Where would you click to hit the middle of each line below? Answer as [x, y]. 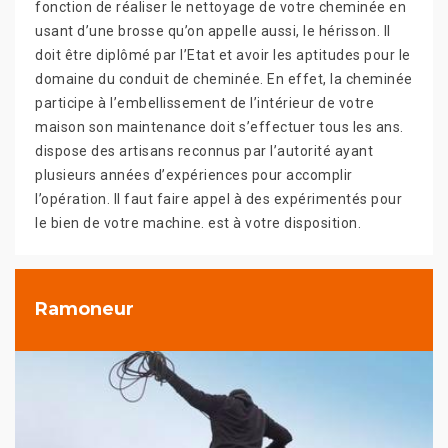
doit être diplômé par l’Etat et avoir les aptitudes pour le [223, 54]
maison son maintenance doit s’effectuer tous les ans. [219, 126]
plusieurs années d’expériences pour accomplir [194, 174]
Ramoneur [84, 309]
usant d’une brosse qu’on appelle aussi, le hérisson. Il [213, 30]
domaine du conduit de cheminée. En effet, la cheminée [224, 78]
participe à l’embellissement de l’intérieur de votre [204, 102]
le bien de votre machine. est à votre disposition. [198, 222]
